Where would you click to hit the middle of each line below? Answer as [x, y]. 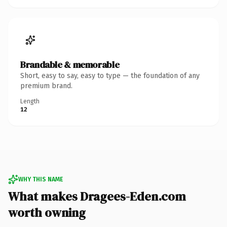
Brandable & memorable [70, 64]
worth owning [47, 212]
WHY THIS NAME [41, 179]
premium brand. [46, 86]
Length [30, 101]
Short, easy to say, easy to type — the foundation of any [110, 75]
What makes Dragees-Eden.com [97, 196]
